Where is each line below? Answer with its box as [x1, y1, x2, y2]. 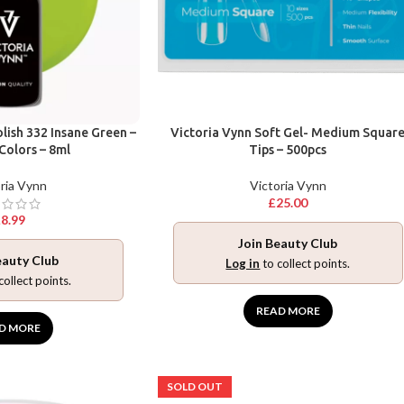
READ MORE [255, 303, 320, 317]
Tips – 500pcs [249, 142, 327, 157]
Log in [225, 255, 261, 271]
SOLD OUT [166, 379, 223, 393]
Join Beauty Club [238, 234, 338, 251]
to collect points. [260, 255, 351, 271]
